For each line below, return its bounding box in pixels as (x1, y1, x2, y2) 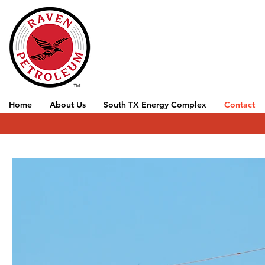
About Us (50, 99, 86, 110)
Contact (224, 99, 255, 110)
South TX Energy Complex (104, 99, 206, 110)
